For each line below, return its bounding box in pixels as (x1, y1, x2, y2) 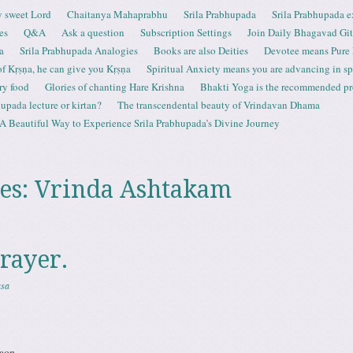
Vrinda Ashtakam (34, 176, 232, 203)
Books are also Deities (154, 43, 248, 58)
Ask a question (61, 25, 124, 39)
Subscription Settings (140, 25, 232, 39)
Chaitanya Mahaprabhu (67, 7, 168, 21)
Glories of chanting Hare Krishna (45, 80, 184, 94)
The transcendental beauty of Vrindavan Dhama (117, 98, 320, 112)
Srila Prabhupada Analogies (20, 43, 138, 58)
